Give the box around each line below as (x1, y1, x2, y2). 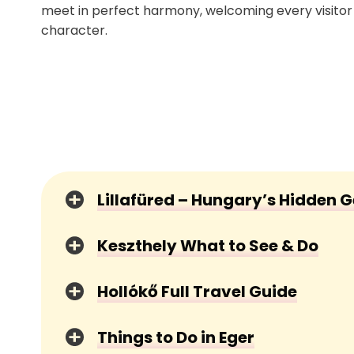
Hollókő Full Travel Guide (97, 280, 297, 303)
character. (41, 21, 107, 40)
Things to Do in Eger (97, 326, 254, 348)
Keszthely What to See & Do (97, 234, 318, 257)
